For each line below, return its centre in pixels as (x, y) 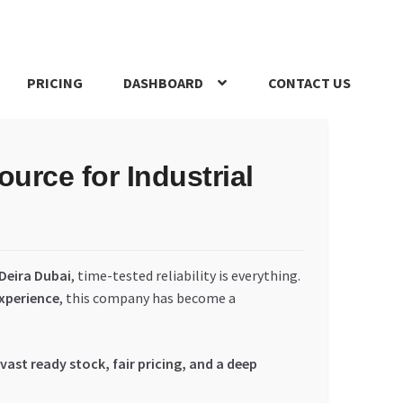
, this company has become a (147, 297)
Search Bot (199, 141)
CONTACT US (310, 83)
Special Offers (311, 141)
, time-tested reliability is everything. (185, 275)
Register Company (105, 141)
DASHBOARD (164, 83)
